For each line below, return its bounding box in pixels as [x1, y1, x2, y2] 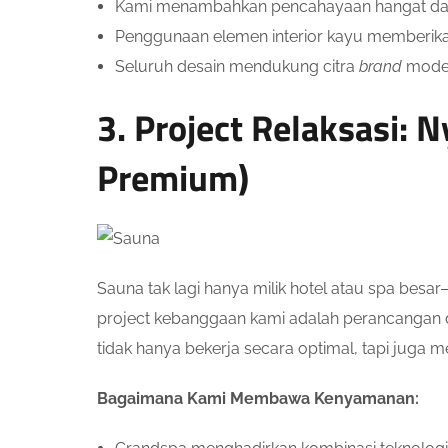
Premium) [97, 150, 249, 205]
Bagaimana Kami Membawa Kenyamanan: [97, 388, 419, 408]
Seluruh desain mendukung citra [115, 57, 359, 76]
